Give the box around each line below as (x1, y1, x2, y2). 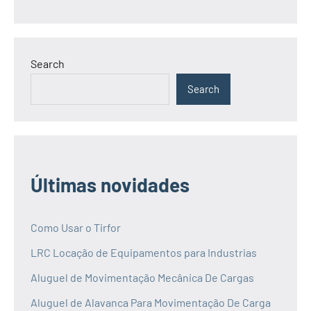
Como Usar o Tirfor (31, 220, 121, 234)
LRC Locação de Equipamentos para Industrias (31, 245, 257, 259)
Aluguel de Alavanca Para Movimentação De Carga (31, 295, 271, 309)
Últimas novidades (31, 172, 190, 196)
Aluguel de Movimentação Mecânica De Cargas (31, 270, 254, 284)
